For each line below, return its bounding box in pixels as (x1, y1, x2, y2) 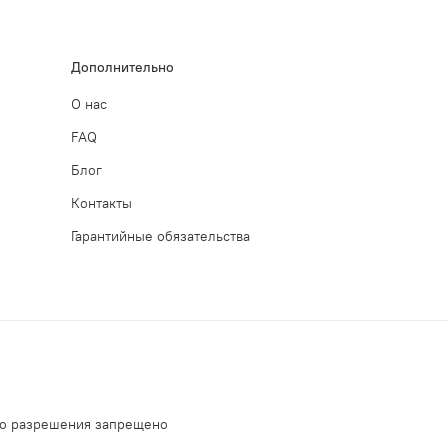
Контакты (71, 194, 132, 213)
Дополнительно (71, 58, 174, 77)
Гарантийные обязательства (71, 227, 250, 246)
